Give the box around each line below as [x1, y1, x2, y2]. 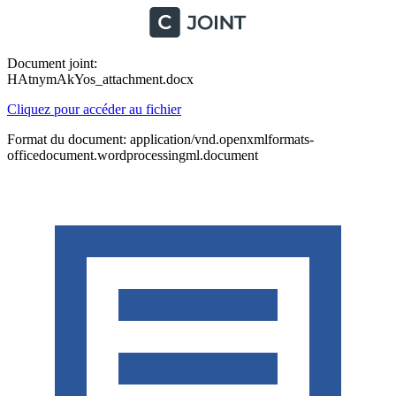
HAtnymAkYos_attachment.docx [7, 72, 194, 87]
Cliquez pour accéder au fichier [7, 102, 181, 117]
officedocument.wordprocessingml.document [7, 148, 258, 163]
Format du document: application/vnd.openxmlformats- [7, 132, 314, 147]
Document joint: [7, 56, 97, 71]
